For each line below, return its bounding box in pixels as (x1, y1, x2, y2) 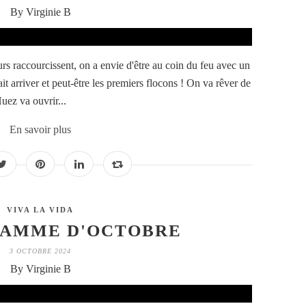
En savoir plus (10, 124, 71, 136)
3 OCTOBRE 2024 (10, 247, 71, 255)
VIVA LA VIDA (7, 206, 74, 214)
